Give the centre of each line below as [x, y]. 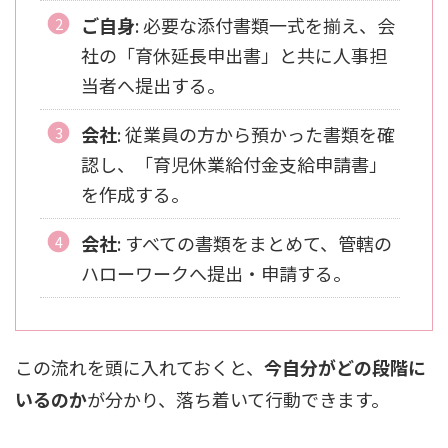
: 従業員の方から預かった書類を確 [255, 134]
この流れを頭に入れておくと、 [139, 367]
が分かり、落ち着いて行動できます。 [238, 399]
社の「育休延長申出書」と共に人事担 [233, 55]
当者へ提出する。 [152, 85]
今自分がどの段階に [345, 367]
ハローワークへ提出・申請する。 [215, 273]
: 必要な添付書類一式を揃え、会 [264, 25]
